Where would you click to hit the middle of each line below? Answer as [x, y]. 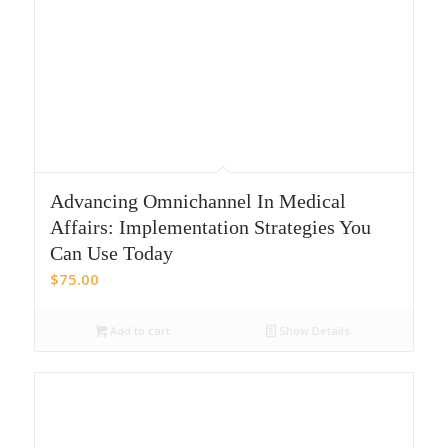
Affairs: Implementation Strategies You [210, 227]
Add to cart [139, 331]
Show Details [313, 331]
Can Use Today [111, 253]
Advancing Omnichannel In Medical [197, 201]
